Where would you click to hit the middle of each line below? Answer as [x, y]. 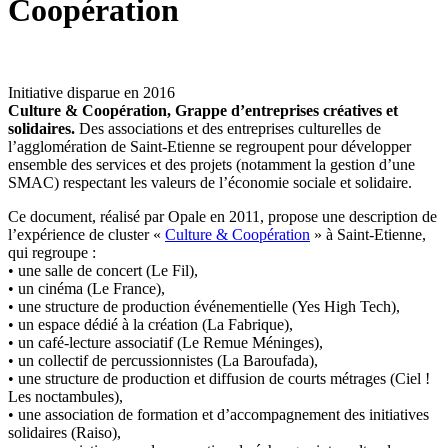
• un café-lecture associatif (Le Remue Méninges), [165, 343]
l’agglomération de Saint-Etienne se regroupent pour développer [209, 147]
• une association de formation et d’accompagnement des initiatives [218, 415]
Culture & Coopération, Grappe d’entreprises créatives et [203, 111]
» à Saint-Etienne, [368, 235]
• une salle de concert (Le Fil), [103, 271]
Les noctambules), [65, 397]
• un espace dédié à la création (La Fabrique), [150, 325]
